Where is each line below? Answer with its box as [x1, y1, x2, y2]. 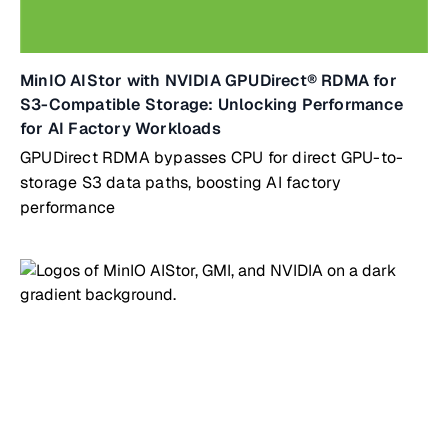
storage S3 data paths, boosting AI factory [20, 172, 342, 193]
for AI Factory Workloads [20, 118, 221, 139]
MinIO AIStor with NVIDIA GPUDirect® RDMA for [20, 70, 397, 91]
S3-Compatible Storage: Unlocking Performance [20, 94, 403, 115]
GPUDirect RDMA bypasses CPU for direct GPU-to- [20, 147, 404, 168]
